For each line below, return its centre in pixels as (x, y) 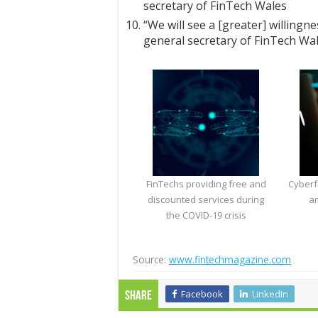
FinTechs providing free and (206, 184)
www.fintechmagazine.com (230, 259)
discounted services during (206, 199)
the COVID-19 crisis (206, 215)
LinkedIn (270, 294)
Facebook (202, 294)
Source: (151, 259)
